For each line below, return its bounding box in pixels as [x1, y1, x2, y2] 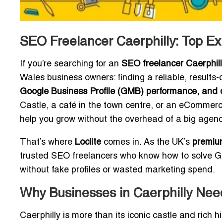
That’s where [20, 138, 75, 147]
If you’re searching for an [20, 60, 121, 69]
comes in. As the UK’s [101, 138, 192, 147]
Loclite [75, 138, 101, 147]
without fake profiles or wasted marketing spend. [20, 166, 215, 175]
